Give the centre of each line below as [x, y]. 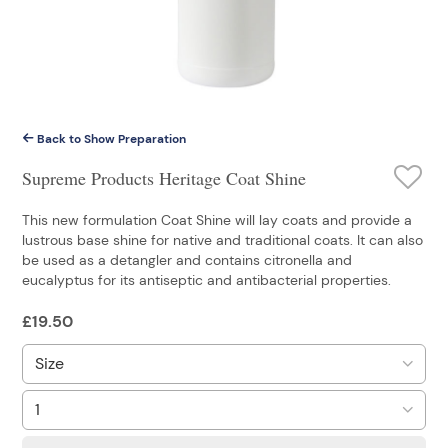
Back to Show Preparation [110, 138]
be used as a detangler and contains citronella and [187, 259]
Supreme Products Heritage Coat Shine [164, 177]
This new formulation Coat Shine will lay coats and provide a [217, 219]
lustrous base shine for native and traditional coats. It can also [222, 239]
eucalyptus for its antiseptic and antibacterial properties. [206, 279]
